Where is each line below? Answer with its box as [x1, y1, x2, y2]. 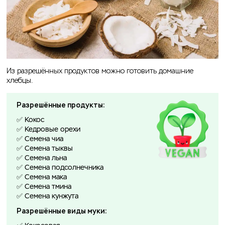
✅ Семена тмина [17, 183, 71, 191]
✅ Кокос [17, 117, 44, 124]
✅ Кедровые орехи [17, 126, 80, 134]
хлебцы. [7, 76, 33, 85]
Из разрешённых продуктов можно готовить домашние [7, 67, 193, 76]
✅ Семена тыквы [17, 145, 73, 153]
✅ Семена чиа [17, 136, 63, 143]
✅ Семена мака [17, 174, 67, 181]
